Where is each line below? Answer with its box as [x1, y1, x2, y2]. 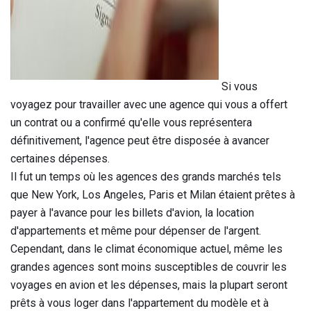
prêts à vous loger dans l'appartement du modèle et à [10, 296, 269, 310]
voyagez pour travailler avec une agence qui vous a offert [10, 97, 287, 111]
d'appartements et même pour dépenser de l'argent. [10, 224, 261, 237]
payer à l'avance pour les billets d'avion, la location [10, 205, 254, 219]
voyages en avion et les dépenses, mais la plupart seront [10, 278, 287, 292]
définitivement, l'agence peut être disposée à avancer [10, 133, 269, 147]
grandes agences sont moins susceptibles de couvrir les [10, 260, 287, 274]
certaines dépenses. [10, 151, 110, 165]
